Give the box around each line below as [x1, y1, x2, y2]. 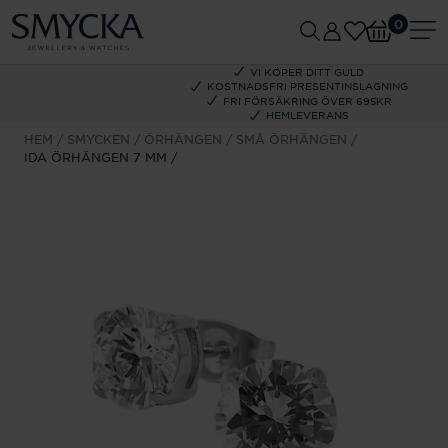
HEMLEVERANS [265, 108, 349, 122]
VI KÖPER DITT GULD [250, 64, 364, 78]
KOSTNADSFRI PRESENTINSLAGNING [206, 79, 408, 93]
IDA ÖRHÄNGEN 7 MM [24, 149, 167, 165]
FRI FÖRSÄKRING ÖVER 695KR [222, 93, 392, 107]
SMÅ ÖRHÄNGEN [235, 131, 347, 147]
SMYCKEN [66, 131, 130, 147]
